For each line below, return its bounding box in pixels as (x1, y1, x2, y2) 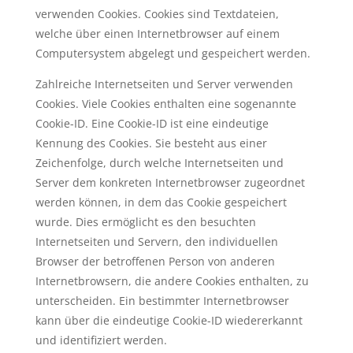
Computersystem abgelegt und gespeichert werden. (35, 46, 310, 61)
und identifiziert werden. (35, 333, 167, 347)
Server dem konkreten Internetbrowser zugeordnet (35, 175, 305, 190)
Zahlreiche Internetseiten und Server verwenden (35, 76, 293, 91)
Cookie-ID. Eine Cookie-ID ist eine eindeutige (35, 116, 269, 131)
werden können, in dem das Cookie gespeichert (35, 195, 287, 210)
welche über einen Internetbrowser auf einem (35, 26, 280, 41)
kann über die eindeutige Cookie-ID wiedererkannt (35, 313, 303, 328)
